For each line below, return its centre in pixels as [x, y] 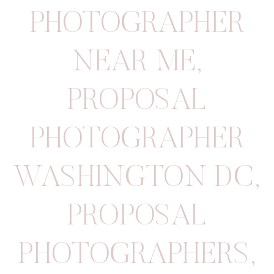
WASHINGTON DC [134, 179]
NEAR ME [134, 63]
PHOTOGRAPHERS [134, 256]
